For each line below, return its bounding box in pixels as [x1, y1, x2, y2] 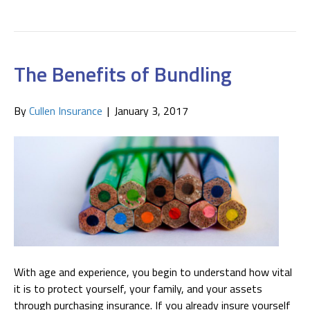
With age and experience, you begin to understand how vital [14, 264, 292, 281]
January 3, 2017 [114, 102, 188, 119]
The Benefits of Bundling [14, 57, 232, 90]
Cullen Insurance [29, 102, 102, 119]
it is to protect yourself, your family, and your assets [14, 280, 262, 298]
